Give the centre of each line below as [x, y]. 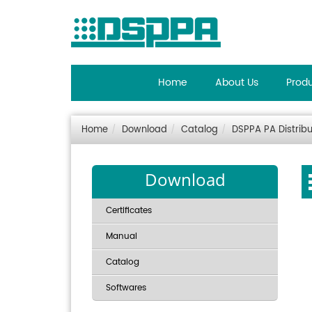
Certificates [129, 211]
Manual [122, 236]
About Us [236, 83]
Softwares [126, 288]
